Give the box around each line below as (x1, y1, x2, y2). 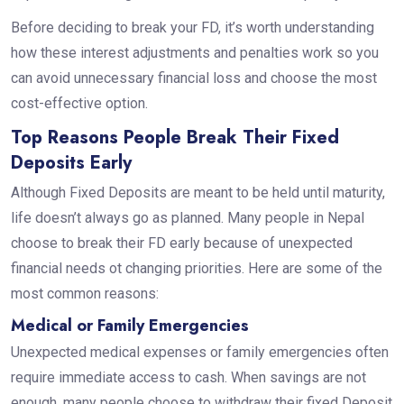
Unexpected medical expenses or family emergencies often (10, 344, 389, 362)
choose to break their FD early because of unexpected (10, 234, 353, 252)
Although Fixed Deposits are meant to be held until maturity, (10, 184, 385, 202)
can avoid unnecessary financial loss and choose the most (10, 69, 377, 87)
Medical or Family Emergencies (10, 314, 249, 338)
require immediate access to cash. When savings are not (10, 369, 366, 387)
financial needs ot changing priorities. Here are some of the (10, 260, 382, 278)
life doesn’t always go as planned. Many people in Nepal (10, 209, 364, 227)
